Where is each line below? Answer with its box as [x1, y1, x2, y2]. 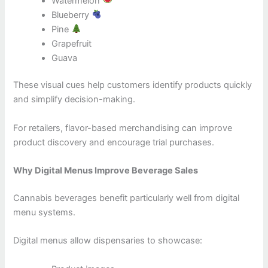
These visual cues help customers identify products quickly [13, 80, 252, 91]
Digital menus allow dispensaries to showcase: [13, 235, 203, 246]
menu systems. [13, 206, 76, 218]
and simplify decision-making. [13, 94, 136, 105]
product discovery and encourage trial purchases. [13, 136, 215, 148]
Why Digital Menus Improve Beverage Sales [13, 165, 199, 176]
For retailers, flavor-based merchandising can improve [13, 122, 233, 133]
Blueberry [51, 9, 92, 20]
